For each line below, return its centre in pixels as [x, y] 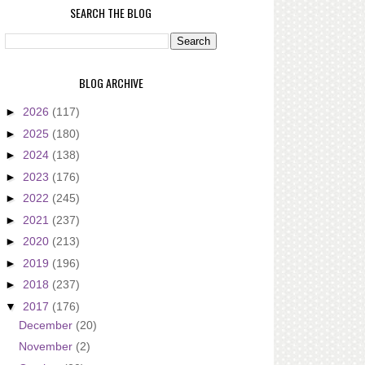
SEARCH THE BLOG [111, 12]
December [47, 325]
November [47, 347]
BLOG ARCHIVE [111, 82]
